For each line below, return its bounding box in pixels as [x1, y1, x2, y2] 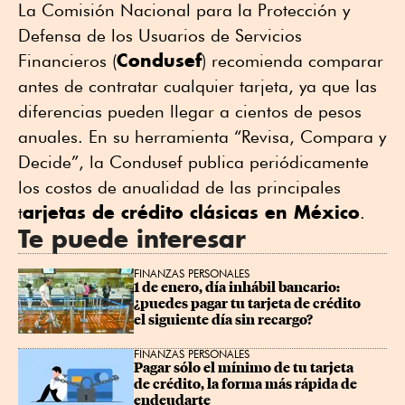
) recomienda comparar [202, 51, 383, 71]
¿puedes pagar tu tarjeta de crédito [134, 296, 363, 313]
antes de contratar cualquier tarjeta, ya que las [18, 76, 377, 97]
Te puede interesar [18, 223, 246, 255]
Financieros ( [18, 51, 117, 71]
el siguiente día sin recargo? [134, 312, 313, 329]
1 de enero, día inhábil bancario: [134, 279, 343, 297]
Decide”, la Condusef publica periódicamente [18, 152, 369, 173]
